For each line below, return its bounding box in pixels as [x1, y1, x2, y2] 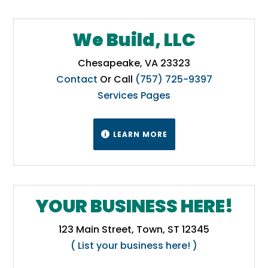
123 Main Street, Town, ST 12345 [59, 222, 209, 236]
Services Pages [98, 88, 170, 102]
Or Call [99, 72, 133, 86]
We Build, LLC [72, 27, 196, 53]
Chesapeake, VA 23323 [78, 56, 190, 70]
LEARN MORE [112, 129, 167, 139]
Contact [56, 72, 98, 86]
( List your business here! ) [71, 238, 197, 252]
